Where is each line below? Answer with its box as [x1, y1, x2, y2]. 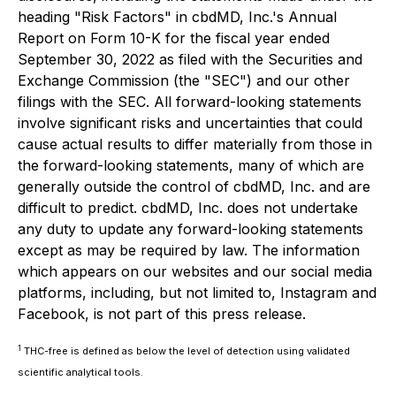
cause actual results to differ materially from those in [18, 135, 372, 153]
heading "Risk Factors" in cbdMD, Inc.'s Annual [18, 8, 337, 26]
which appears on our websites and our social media [18, 263, 372, 280]
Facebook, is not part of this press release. [18, 305, 306, 323]
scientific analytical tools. [18, 366, 143, 378]
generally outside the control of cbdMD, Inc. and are [18, 178, 370, 195]
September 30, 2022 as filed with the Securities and [18, 50, 362, 68]
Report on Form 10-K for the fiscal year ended [18, 29, 330, 47]
